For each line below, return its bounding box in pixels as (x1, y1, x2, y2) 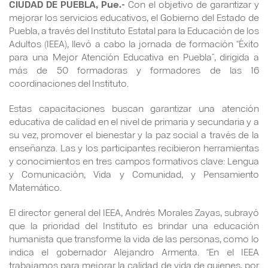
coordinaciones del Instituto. (9, 77, 129, 89)
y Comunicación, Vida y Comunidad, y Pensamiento (9, 167, 259, 180)
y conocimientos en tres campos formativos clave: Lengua (9, 154, 259, 167)
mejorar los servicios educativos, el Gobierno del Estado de (9, 11, 259, 23)
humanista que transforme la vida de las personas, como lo (9, 232, 259, 245)
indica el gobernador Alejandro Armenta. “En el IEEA (9, 245, 259, 258)
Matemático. (9, 181, 62, 193)
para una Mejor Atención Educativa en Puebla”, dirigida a (9, 50, 259, 63)
